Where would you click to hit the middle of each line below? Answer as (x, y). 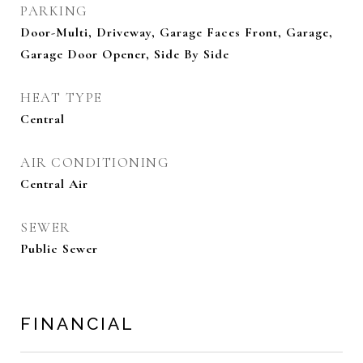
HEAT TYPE (62, 98)
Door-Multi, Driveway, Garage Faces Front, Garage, (177, 32)
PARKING (54, 11)
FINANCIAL (77, 324)
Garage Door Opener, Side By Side (125, 54)
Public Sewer (59, 249)
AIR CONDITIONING (95, 162)
